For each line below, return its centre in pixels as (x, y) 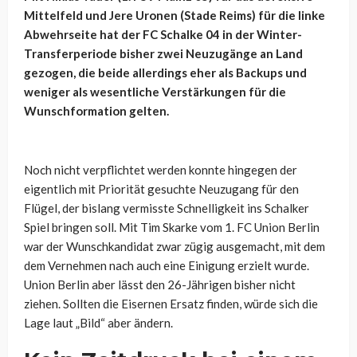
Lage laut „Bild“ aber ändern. (98, 322)
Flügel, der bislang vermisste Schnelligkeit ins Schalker (167, 208)
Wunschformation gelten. (96, 110)
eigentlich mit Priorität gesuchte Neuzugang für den (161, 188)
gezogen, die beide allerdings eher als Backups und (165, 72)
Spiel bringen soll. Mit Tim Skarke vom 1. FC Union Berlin (172, 227)
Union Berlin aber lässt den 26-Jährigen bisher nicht (160, 284)
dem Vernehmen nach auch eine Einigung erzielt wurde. (167, 265)
